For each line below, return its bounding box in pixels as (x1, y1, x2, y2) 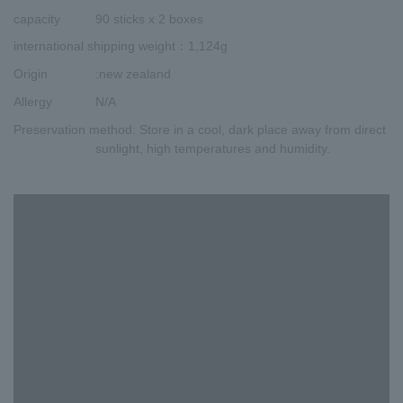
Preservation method (13, 121, 132, 137)
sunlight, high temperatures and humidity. (95, 140, 330, 156)
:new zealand (95, 67, 171, 82)
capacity (13, 11, 60, 26)
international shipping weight (13, 39, 175, 54)
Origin (13, 67, 48, 82)
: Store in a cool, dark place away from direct (132, 121, 386, 137)
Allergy (13, 94, 52, 109)
